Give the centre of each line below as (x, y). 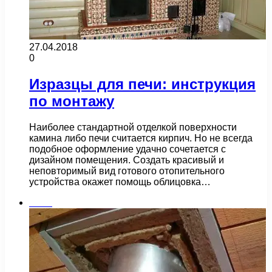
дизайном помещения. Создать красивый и (127, 160)
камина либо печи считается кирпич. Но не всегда (141, 138)
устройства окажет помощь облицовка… (120, 182)
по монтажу (72, 101)
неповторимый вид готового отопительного (127, 171)
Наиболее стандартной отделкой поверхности (133, 127)
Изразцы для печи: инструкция (142, 84)
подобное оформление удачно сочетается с (127, 149)
